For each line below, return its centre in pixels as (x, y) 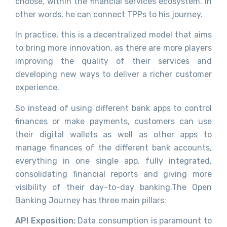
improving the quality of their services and (113, 61)
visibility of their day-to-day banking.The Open (113, 187)
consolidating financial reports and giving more (113, 174)
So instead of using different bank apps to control (113, 108)
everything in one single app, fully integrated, (113, 161)
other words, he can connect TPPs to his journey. (109, 14)
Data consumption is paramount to (145, 220)
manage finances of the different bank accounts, (113, 147)
